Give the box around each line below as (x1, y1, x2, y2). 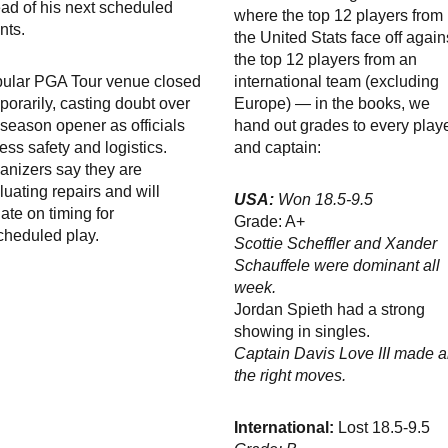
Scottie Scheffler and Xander (233, 235, 437, 253)
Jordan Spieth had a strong (233, 301, 425, 319)
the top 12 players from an (233, 51, 417, 69)
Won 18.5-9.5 (273, 191, 373, 209)
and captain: (233, 139, 321, 157)
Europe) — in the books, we (233, 95, 430, 113)
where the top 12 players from (233, 7, 443, 25)
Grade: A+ (233, 213, 305, 231)
